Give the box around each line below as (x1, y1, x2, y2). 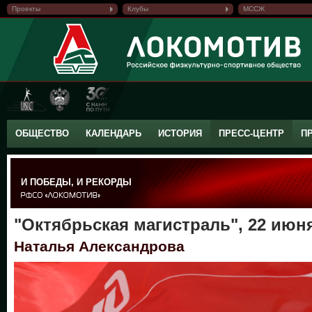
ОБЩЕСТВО (15, 128, 69, 139)
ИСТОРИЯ (158, 128, 202, 139)
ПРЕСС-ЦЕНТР (219, 128, 284, 139)
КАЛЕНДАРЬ (86, 128, 141, 139)
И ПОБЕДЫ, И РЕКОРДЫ (21, 177, 132, 187)
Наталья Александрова (14, 238, 185, 254)
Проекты (12, 5, 40, 13)
